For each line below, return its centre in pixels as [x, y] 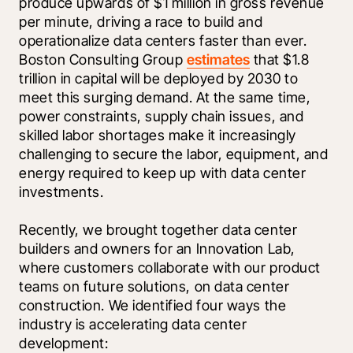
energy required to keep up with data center [163, 173]
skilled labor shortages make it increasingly [158, 135]
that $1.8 [279, 59]
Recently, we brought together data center [158, 229]
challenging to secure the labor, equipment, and [174, 154]
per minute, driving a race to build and [141, 21]
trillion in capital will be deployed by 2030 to [159, 78]
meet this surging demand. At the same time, [165, 97]
